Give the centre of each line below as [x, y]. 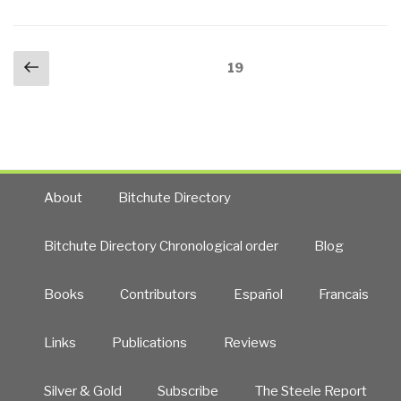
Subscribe [188, 391]
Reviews [250, 342]
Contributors [159, 294]
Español [258, 294]
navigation [57, 77]
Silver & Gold [82, 391]
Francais [344, 294]
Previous [84, 65]
